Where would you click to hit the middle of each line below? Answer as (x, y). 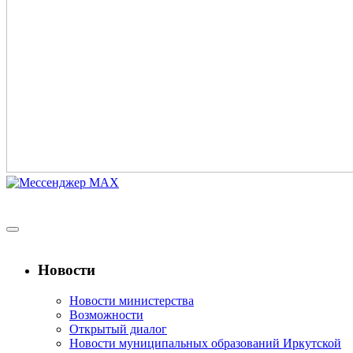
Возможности (106, 314)
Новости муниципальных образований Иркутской (205, 343)
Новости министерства (132, 300)
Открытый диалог (118, 329)
